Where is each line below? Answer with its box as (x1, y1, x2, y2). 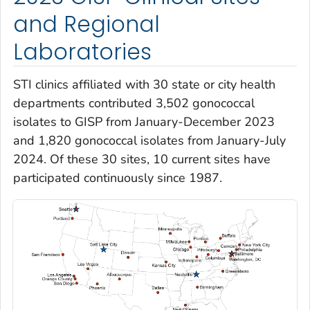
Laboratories (13, 36, 152, 67)
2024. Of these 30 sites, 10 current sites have (13, 151, 271, 168)
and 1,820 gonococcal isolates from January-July (13, 132, 286, 149)
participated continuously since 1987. (13, 170, 222, 187)
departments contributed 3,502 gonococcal (13, 95, 255, 112)
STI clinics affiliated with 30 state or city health (13, 76, 275, 93)
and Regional (13, 8, 160, 39)
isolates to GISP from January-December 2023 (13, 113, 275, 131)
